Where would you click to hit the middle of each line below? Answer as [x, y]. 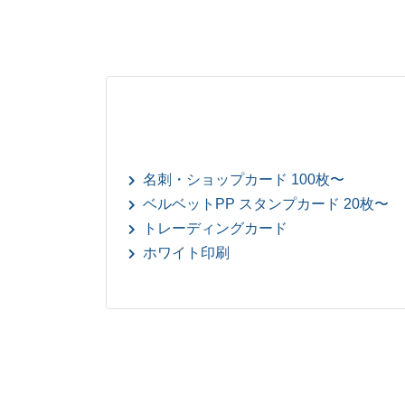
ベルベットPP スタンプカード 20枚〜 [266, 203]
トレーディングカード [215, 228]
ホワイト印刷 [186, 252]
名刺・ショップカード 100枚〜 [244, 179]
